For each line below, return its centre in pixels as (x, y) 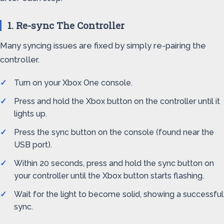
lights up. (30, 114)
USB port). (33, 145)
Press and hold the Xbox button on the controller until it (117, 101)
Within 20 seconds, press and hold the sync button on (114, 163)
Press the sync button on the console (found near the (114, 132)
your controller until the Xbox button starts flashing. (109, 176)
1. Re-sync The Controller (66, 25)
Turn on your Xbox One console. (73, 83)
